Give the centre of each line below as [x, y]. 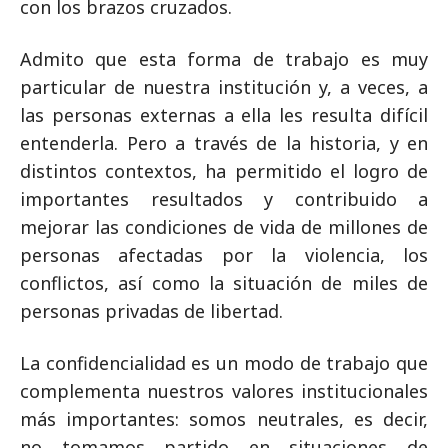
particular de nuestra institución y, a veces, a [224, 86]
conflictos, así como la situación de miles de [224, 282]
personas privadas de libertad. [151, 310]
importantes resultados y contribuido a [224, 198]
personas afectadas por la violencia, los [224, 254]
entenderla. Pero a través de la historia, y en [224, 142]
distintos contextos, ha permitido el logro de [224, 170]
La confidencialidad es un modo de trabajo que [224, 362]
